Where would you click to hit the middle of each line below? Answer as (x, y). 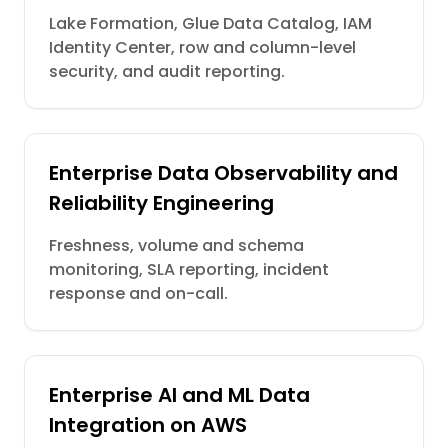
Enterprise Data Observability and (223, 173)
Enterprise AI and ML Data (179, 395)
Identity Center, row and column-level (202, 47)
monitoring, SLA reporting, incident (189, 269)
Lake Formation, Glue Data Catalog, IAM (210, 23)
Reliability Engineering (161, 203)
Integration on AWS (148, 425)
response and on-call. (138, 293)
